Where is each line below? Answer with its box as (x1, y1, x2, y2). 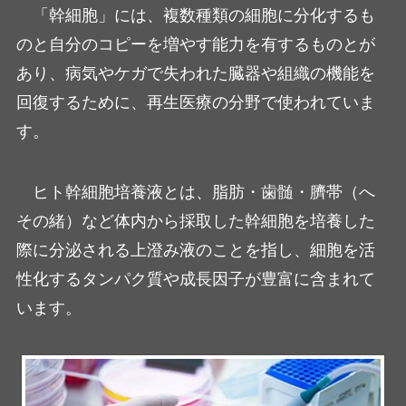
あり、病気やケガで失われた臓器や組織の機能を (15, 63, 375, 82)
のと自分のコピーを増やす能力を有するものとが (15, 34, 375, 53)
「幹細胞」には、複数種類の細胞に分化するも (32, 5, 375, 24)
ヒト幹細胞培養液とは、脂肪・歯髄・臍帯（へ (32, 183, 375, 202)
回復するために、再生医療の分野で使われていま (15, 92, 375, 111)
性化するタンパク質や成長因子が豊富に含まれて (15, 270, 375, 289)
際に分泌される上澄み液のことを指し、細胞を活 (15, 241, 375, 260)
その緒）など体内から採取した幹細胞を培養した (15, 212, 375, 231)
